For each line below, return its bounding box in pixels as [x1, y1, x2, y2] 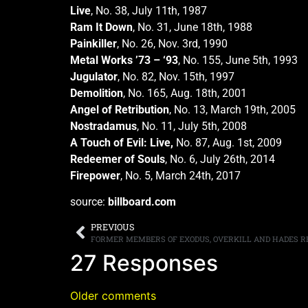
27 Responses [70, 249, 218, 276]
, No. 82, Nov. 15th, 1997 [118, 69, 234, 83]
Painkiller [70, 36, 117, 50]
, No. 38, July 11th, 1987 [91, 3, 207, 17]
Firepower [70, 168, 120, 182]
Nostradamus [70, 119, 137, 133]
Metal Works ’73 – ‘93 [70, 53, 178, 67]
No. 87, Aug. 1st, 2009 [173, 135, 282, 149]
